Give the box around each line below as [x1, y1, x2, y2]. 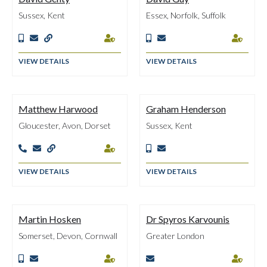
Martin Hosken [18, 213, 81, 225]
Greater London [146, 231, 204, 241]
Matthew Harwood [18, 103, 98, 114]
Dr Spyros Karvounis [146, 213, 229, 225]
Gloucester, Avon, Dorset [18, 120, 111, 131]
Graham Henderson [146, 103, 226, 114]
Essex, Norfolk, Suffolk [146, 10, 226, 20]
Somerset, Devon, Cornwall [18, 231, 117, 241]
